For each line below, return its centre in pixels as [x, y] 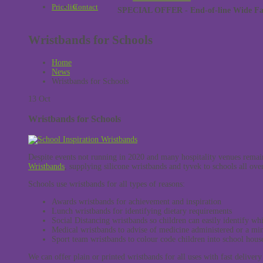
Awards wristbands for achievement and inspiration [136, 201]
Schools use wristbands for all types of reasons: [107, 184]
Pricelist [65, 7]
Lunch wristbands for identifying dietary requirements [142, 211]
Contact [85, 7]
